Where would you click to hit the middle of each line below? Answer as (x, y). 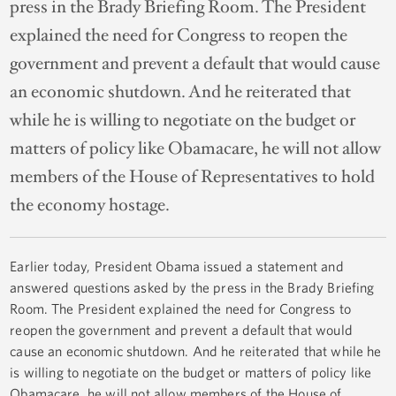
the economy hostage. (90, 206)
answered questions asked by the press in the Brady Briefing (192, 288)
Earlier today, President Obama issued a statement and (177, 267)
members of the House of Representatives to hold (193, 177)
